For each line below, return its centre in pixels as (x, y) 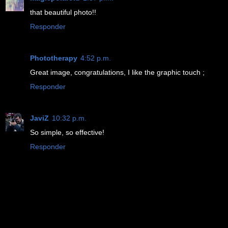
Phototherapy (54, 58)
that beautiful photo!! (63, 12)
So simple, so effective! (67, 132)
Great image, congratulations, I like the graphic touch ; (117, 72)
